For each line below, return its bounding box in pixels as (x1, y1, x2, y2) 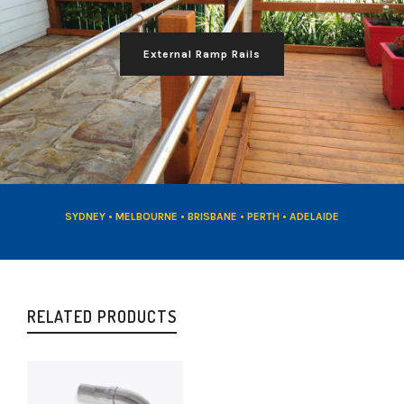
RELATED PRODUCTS (27, 306, 177, 326)
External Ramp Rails (143, 47, 261, 60)
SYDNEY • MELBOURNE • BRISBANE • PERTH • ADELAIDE (65, 209, 339, 223)
